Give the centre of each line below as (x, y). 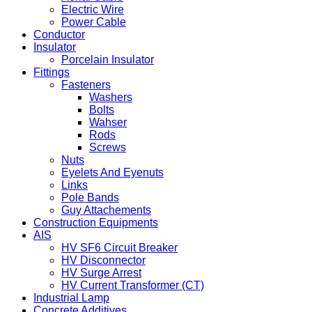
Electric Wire (93, 9)
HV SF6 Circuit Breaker (119, 247)
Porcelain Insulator (108, 59)
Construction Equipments (96, 222)
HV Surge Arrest (101, 272)
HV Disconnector (103, 260)
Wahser (108, 122)
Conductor (59, 34)
